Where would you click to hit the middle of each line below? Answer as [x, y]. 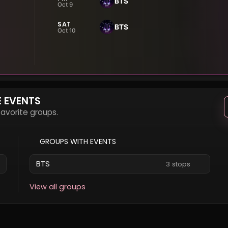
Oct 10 [67, 30]
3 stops [178, 164]
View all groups [58, 187]
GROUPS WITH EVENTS [78, 141]
